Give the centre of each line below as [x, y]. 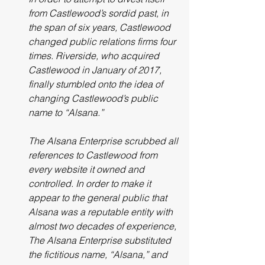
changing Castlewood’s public [94, 98]
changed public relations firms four [103, 41]
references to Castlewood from [94, 155]
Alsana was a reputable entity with [102, 212]
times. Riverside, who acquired [95, 56]
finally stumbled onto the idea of [97, 84]
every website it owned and [88, 169]
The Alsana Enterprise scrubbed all [104, 141]
